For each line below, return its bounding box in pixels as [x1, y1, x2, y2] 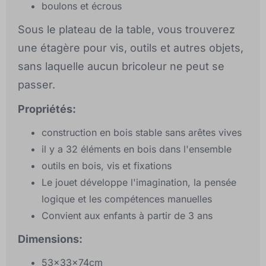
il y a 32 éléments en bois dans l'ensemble [42, 143, 232, 156]
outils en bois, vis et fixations [42, 160, 172, 172]
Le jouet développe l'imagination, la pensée [42, 176, 236, 189]
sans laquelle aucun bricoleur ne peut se [18, 60, 224, 73]
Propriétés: [18, 103, 76, 116]
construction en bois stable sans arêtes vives [42, 126, 242, 139]
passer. [18, 78, 55, 91]
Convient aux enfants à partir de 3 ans [42, 210, 213, 222]
